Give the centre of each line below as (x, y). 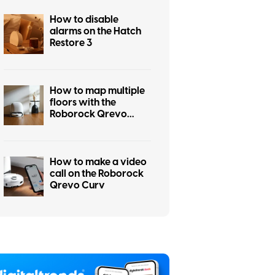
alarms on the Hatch (95, 31)
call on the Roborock (97, 174)
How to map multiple (97, 91)
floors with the (83, 103)
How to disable (84, 20)
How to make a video (98, 162)
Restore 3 (71, 43)
